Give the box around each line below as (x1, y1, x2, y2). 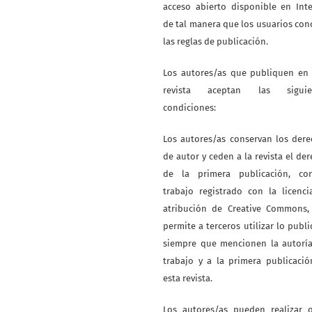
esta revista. (163, 272, 212, 283)
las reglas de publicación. (163, 36, 268, 47)
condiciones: (163, 102, 216, 113)
